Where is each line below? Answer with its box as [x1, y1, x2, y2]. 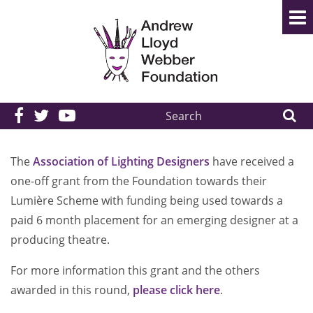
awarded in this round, [10, 282, 133, 298]
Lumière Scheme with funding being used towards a [10, 193, 283, 208]
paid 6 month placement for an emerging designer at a [10, 212, 298, 228]
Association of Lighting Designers [33, 154, 210, 169]
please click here [133, 282, 220, 298]
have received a [210, 154, 294, 169]
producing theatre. [10, 232, 110, 247]
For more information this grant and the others [10, 263, 260, 278]
